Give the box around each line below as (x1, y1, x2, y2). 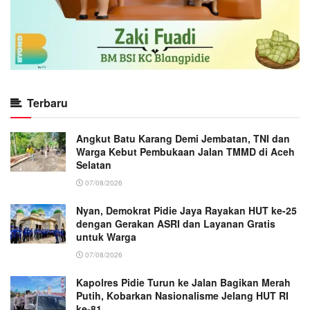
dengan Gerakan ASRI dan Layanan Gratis (76, 217, 275, 231)
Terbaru (27, 95, 68, 111)
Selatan (76, 158, 111, 172)
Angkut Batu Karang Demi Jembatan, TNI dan (76, 131, 290, 146)
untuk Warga (76, 230, 136, 244)
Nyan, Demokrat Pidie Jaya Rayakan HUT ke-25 (76, 203, 297, 218)
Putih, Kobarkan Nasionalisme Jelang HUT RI (76, 289, 289, 303)
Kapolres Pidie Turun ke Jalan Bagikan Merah (76, 275, 291, 290)
